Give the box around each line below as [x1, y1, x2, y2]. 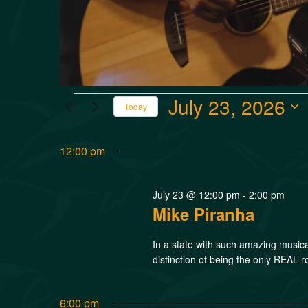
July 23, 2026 [168, 92, 285, 120]
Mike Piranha [153, 201, 255, 225]
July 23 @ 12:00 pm [153, 187, 241, 201]
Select [168, 120, 205, 137]
